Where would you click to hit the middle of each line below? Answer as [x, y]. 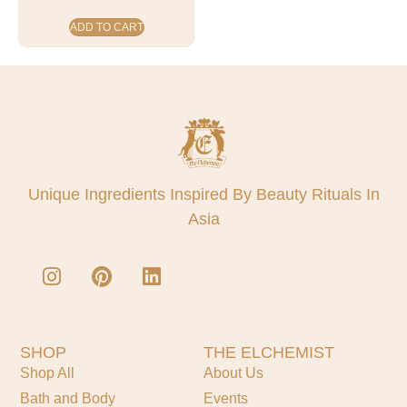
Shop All [48, 373]
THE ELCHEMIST [269, 353]
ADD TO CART [106, 28]
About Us [233, 373]
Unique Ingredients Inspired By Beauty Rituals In [203, 194]
